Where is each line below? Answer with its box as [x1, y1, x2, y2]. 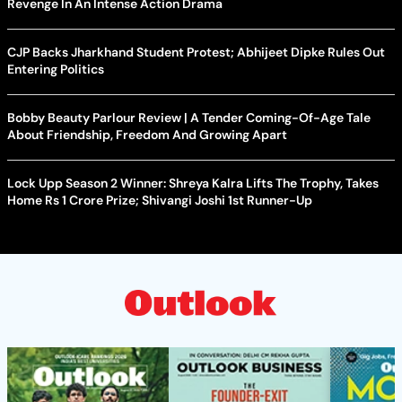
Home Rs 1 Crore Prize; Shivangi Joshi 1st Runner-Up [7, 191, 312, 208]
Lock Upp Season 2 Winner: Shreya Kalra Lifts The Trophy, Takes [7, 174, 379, 191]
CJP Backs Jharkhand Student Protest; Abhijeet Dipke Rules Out [7, 43, 385, 60]
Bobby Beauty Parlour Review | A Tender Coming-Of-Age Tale [7, 109, 371, 126]
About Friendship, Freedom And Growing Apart [7, 126, 287, 143]
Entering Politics [7, 60, 104, 77]
